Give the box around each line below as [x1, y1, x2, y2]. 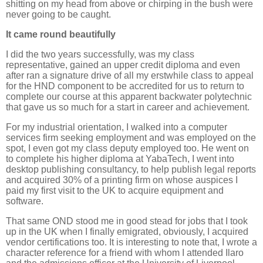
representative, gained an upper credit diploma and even [6, 59, 240, 70]
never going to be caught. [6, 9, 111, 19]
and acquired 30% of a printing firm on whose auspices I [6, 174, 238, 185]
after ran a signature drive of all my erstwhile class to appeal [6, 70, 254, 80]
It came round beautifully [6, 29, 116, 39]
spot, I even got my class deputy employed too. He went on [6, 143, 249, 153]
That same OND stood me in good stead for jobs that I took [6, 215, 248, 226]
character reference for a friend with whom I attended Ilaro [6, 247, 244, 258]
